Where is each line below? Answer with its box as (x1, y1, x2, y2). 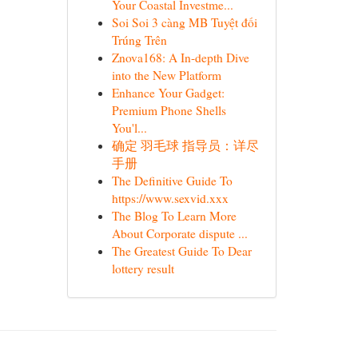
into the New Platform (111, 67, 221, 83)
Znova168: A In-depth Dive (111, 50, 249, 66)
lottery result (111, 261, 174, 276)
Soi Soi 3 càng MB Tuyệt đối (111, 14, 257, 30)
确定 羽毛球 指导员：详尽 (111, 137, 259, 153)
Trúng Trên (111, 32, 167, 48)
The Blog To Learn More (111, 208, 237, 224)
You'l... (111, 120, 147, 136)
